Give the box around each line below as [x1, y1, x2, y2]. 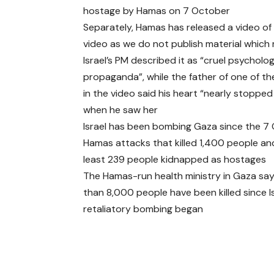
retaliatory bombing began [83, 202, 204, 215]
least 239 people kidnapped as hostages [83, 152, 267, 166]
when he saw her [83, 103, 158, 116]
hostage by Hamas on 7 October [83, 4, 231, 17]
